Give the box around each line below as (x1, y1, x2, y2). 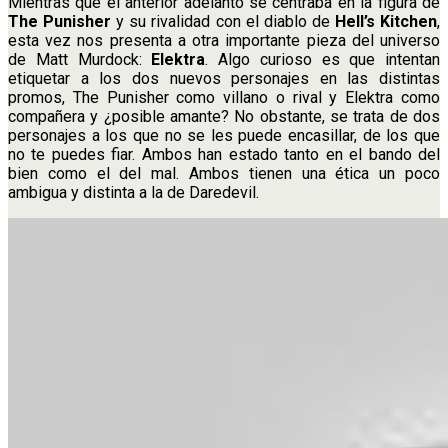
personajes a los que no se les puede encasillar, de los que (8, 125, 440, 145)
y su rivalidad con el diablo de (111, 11, 335, 31)
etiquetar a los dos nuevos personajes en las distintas (8, 68, 440, 88)
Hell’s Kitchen (334, 11, 438, 31)
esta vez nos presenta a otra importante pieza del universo (8, 30, 440, 50)
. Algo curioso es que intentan (205, 49, 440, 69)
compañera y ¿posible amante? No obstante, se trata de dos (8, 106, 440, 126)
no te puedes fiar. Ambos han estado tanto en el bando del (8, 144, 440, 164)
